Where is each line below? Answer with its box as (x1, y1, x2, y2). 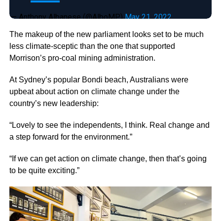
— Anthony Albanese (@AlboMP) (10, 12, 125, 22)
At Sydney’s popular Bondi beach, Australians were (9, 75, 188, 84)
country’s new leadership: (9, 99, 99, 108)
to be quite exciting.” (9, 166, 79, 175)
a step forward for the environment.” (9, 132, 132, 141)
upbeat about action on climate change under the (9, 87, 180, 96)
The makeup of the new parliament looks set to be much (9, 30, 204, 38)
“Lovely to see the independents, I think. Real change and (9, 120, 210, 129)
